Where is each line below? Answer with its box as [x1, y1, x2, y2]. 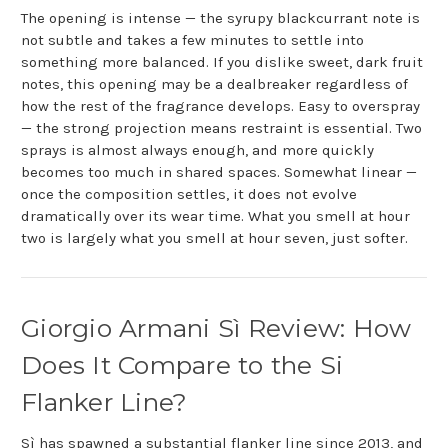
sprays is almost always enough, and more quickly [21, 141, 374, 160]
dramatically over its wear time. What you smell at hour [21, 207, 410, 226]
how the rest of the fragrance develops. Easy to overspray [21, 97, 420, 116]
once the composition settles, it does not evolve [21, 185, 357, 204]
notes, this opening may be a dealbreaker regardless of [21, 75, 408, 94]
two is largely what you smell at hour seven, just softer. [21, 229, 408, 248]
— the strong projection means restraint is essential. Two [21, 119, 422, 138]
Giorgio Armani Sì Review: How [21, 313, 412, 344]
